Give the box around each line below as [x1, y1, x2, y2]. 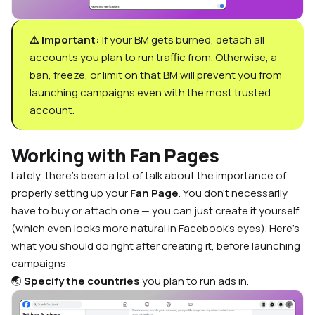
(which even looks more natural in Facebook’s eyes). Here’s [11, 221, 300, 236]
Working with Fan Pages [11, 143, 219, 169]
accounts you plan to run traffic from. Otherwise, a [30, 50, 277, 65]
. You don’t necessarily [179, 186, 288, 201]
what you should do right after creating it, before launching [11, 238, 300, 254]
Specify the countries [24, 274, 140, 289]
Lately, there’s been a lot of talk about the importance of [11, 168, 286, 184]
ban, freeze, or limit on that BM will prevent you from [30, 67, 282, 83]
